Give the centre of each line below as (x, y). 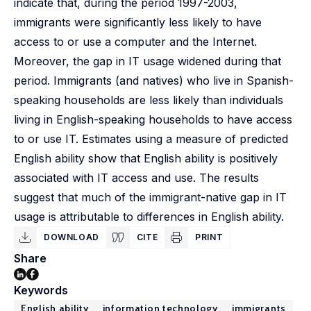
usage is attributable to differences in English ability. (149, 217)
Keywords (41, 290)
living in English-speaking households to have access (153, 119)
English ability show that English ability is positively (146, 158)
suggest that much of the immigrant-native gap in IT (150, 197)
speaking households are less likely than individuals (149, 100)
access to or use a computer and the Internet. (135, 42)
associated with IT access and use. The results (136, 178)
